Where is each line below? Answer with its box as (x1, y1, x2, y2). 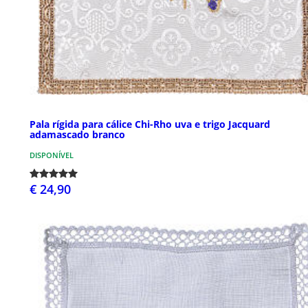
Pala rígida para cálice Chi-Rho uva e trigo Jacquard (30, 118, 270, 131)
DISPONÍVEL (30, 150, 74, 161)
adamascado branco (30, 128, 125, 142)
